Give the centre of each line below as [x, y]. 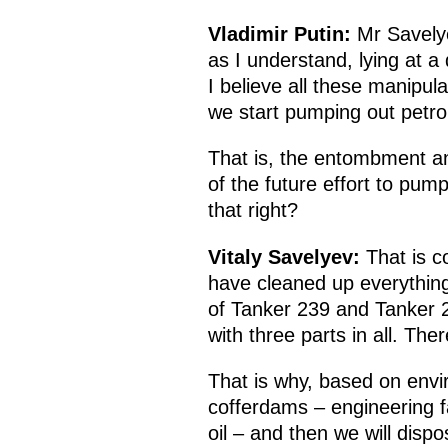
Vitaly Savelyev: [283, 256]
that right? [252, 210]
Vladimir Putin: [279, 33]
